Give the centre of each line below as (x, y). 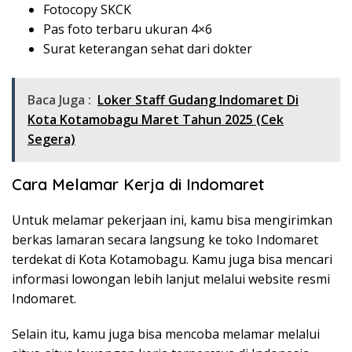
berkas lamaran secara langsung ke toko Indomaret (165, 240)
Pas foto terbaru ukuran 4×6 (128, 29)
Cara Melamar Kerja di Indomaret (138, 185)
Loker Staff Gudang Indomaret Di (198, 100)
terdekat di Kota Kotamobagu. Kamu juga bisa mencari (172, 260)
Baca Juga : (59, 100)
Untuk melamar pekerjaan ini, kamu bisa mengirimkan (172, 220)
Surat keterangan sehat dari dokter (148, 49)
